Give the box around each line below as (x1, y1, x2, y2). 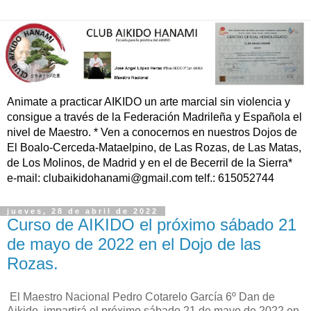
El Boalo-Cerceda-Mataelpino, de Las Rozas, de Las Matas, (7, 142, 301, 154)
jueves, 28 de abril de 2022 (7, 207, 158, 216)
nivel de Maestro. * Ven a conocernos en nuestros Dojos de (7, 126, 297, 139)
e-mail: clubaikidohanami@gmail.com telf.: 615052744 (7, 172, 274, 185)
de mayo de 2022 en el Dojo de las (7, 235, 261, 254)
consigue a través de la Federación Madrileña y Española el (7, 111, 302, 124)
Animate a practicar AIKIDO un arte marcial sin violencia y (7, 96, 290, 108)
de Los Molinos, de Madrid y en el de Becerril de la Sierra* (7, 157, 292, 169)
